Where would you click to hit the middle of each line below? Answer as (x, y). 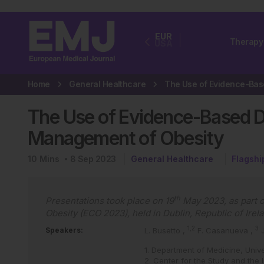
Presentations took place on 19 (110, 201)
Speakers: (64, 230)
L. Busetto (163, 230)
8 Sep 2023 (93, 159)
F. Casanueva (224, 230)
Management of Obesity (126, 138)
